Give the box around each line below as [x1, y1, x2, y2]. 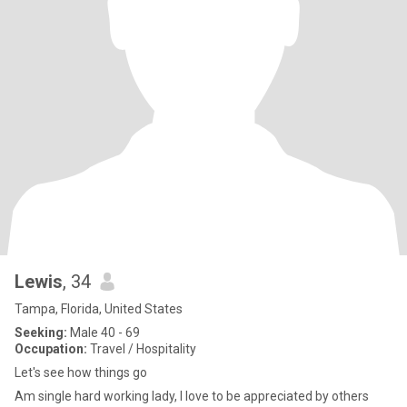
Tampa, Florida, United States [15, 302, 183, 316]
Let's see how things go [15, 365, 147, 380]
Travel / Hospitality [87, 342, 196, 356]
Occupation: [15, 342, 87, 356]
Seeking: [15, 325, 67, 340]
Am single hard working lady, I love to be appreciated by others [15, 389, 369, 403]
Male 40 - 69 [67, 325, 140, 340]
